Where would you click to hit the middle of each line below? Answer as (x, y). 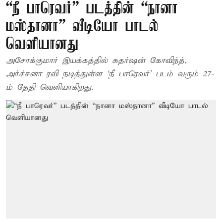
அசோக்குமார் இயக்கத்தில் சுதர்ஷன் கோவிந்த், (34, 61)
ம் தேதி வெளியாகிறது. (50, 87)
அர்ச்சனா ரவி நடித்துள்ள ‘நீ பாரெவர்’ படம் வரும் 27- (110, 74)
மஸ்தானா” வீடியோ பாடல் (82, 27)
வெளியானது (42, 45)
